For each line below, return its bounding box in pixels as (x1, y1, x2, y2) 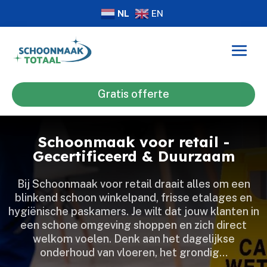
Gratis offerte (98, 88, 169, 101)
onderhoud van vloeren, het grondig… (39, 246, 228, 259)
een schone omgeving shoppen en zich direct (20, 218, 247, 231)
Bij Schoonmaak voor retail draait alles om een (17, 177, 250, 190)
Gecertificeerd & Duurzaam (32, 147, 235, 165)
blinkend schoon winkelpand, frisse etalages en (15, 191, 252, 204)
